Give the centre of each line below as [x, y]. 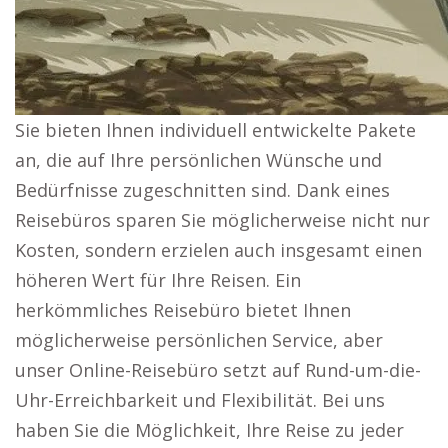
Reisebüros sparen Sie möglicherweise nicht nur [222, 220]
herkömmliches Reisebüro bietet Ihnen [183, 310]
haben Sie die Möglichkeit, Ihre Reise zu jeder [209, 430]
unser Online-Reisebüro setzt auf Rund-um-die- [218, 370]
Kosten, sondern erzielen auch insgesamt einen [218, 250]
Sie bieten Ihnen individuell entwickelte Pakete [215, 130]
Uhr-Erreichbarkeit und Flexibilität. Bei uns [200, 400]
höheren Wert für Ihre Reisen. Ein [158, 280]
